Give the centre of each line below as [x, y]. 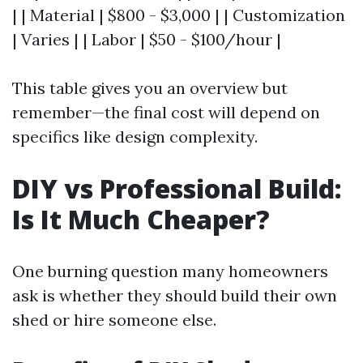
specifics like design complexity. [135, 137]
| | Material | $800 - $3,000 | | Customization [179, 15]
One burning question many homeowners [170, 271]
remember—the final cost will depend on [166, 112]
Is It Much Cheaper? [141, 219]
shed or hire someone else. [114, 320]
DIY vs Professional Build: [177, 188]
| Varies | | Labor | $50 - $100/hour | [147, 39]
